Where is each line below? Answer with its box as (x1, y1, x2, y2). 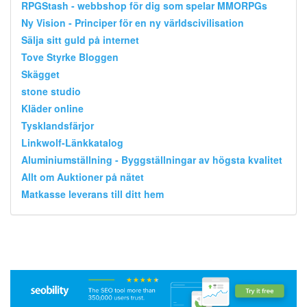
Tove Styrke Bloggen (21, 49, 119, 64)
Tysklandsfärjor (21, 118, 94, 132)
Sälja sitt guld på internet (21, 32, 139, 47)
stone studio (21, 84, 81, 98)
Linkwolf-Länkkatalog (21, 135, 123, 149)
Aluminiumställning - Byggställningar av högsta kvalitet (21, 152, 282, 167)
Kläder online (21, 101, 84, 115)
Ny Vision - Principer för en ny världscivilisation (21, 15, 244, 29)
